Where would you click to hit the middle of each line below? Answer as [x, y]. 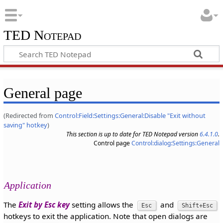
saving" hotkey [25, 125]
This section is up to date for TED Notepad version [133, 134]
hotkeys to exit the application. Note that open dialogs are [105, 216]
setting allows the [102, 205]
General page [43, 93]
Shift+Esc [198, 206]
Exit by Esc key [44, 205]
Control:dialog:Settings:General [176, 143]
